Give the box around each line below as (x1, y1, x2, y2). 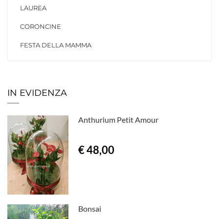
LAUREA (20, 4, 46, 12)
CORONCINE (20, 22, 61, 31)
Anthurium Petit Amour (78, 115, 159, 125)
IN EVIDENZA (7, 88, 67, 99)
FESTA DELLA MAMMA (20, 41, 91, 49)
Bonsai (78, 203, 102, 213)
